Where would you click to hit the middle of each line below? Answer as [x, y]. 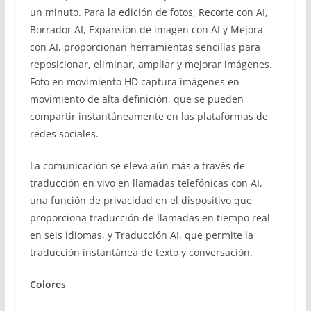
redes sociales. [64, 133]
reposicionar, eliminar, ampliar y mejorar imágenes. [151, 64]
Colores [48, 284]
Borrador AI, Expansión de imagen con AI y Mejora [146, 29]
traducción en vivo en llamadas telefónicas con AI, [146, 183]
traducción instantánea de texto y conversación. [141, 252]
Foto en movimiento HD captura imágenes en [134, 81]
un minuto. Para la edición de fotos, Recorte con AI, [149, 12]
